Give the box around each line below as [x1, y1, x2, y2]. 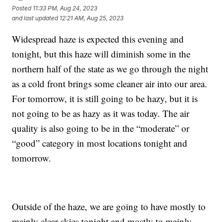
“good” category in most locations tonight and [12, 136, 188, 149]
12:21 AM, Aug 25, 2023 [59, 14, 124, 22]
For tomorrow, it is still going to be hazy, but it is [12, 92, 198, 105]
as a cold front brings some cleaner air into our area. [12, 77, 208, 90]
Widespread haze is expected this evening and [12, 32, 184, 45]
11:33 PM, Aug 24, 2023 [33, 4, 98, 12]
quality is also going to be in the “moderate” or [12, 121, 190, 134]
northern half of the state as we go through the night [12, 62, 209, 75]
